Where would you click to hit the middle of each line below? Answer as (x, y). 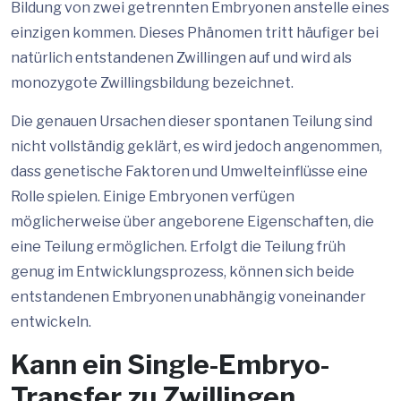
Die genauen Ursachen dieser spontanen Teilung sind (192, 121)
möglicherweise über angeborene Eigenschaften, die (192, 222)
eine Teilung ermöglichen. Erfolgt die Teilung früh (178, 247)
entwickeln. (51, 322)
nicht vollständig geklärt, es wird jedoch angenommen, (196, 146)
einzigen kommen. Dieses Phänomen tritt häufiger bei (195, 33)
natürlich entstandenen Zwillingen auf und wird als (181, 58)
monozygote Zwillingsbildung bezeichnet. (152, 83)
